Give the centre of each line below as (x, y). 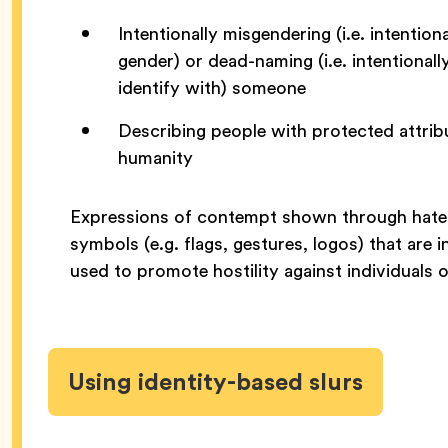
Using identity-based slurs (215, 381)
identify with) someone (212, 87)
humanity (158, 157)
